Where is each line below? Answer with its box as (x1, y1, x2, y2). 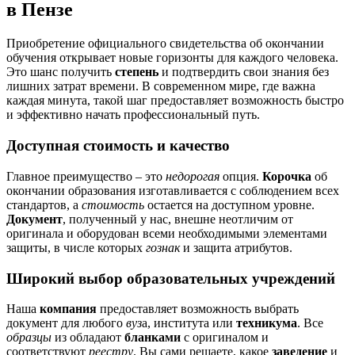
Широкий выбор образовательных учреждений (6, 269, 335, 287)
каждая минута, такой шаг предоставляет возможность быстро (6, 94, 344, 108)
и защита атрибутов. (180, 240, 292, 254)
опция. (219, 169, 262, 183)
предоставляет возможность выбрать (97, 302, 299, 316)
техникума (236, 316, 297, 330)
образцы (6, 330, 52, 345)
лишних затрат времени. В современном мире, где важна (6, 79, 315, 94)
